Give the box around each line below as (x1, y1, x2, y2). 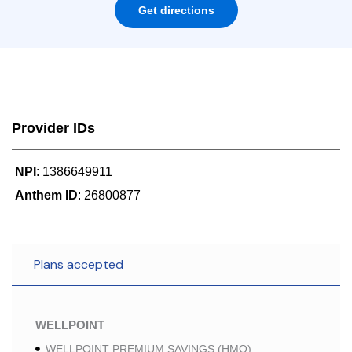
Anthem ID (15, 189, 78, 202)
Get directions (137, 4, 214, 16)
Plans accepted (27, 256, 130, 273)
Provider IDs (12, 120, 95, 136)
